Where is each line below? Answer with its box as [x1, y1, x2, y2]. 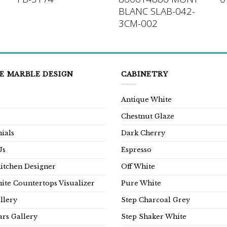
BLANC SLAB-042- [118, 5, 195, 18]
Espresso [121, 146, 152, 154]
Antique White [121, 96, 172, 104]
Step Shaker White [121, 213, 186, 221]
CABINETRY [121, 70, 168, 78]
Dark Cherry [121, 129, 165, 137]
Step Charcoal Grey [121, 196, 190, 204]
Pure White [121, 179, 161, 187]
